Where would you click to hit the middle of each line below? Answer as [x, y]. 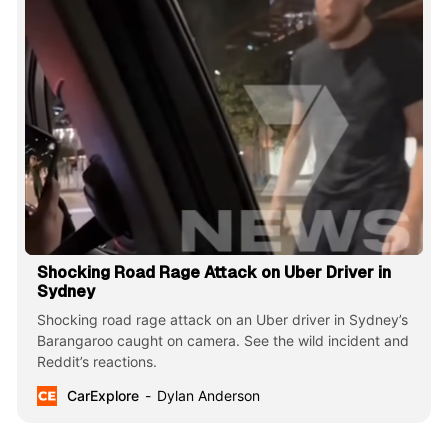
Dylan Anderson [208, 396]
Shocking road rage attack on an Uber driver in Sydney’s [222, 320]
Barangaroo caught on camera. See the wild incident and [222, 341]
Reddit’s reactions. [96, 362]
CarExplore [102, 396]
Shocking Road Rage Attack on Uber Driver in [213, 273]
